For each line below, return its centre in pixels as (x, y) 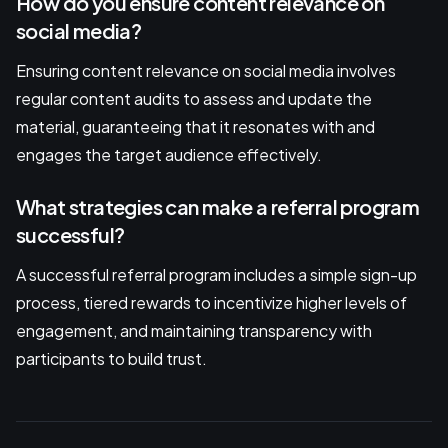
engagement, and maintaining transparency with (194, 331)
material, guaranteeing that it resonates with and (195, 127)
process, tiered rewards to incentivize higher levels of (211, 303)
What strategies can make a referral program (218, 207)
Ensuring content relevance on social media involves (206, 71)
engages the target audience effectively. (169, 155)
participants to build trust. (111, 359)
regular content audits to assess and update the (194, 99)
